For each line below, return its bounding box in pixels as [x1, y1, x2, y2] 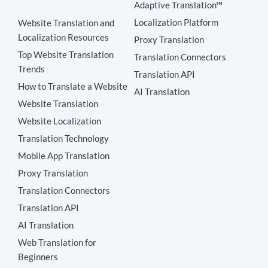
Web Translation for [18, 237, 96, 248]
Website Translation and [18, 17, 114, 29]
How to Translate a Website [18, 81, 127, 92]
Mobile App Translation [18, 150, 109, 162]
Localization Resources [18, 32, 109, 43]
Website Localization [18, 115, 101, 127]
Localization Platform [134, 17, 218, 28]
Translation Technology [18, 133, 109, 144]
